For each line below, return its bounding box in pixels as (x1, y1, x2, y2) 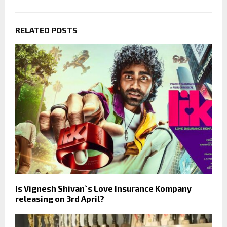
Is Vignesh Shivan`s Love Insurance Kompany (15, 183, 192, 194)
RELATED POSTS (15, 25, 78, 35)
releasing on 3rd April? (15, 194, 104, 204)
